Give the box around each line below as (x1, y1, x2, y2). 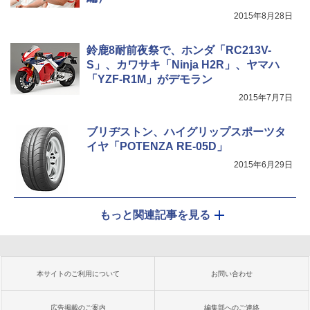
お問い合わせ (211, 269, 253, 277)
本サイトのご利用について (37, 269, 120, 277)
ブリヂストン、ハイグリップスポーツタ (86, 125, 286, 138)
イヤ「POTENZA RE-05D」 (86, 140, 228, 152)
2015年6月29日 (234, 159, 293, 170)
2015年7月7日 (239, 92, 293, 102)
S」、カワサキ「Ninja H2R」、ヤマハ (86, 58, 280, 71)
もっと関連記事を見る (100, 208, 210, 221)
